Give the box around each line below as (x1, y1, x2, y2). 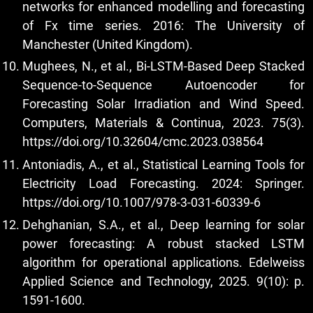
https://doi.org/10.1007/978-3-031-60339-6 (22, 194, 261, 210)
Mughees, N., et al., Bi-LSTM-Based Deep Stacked (22, 59, 305, 74)
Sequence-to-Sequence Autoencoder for (22, 78, 305, 93)
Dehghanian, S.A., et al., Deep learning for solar (22, 217, 305, 233)
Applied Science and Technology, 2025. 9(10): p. (22, 274, 305, 289)
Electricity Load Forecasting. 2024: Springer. (22, 175, 305, 191)
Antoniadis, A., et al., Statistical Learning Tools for (22, 156, 305, 172)
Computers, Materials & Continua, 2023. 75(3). (22, 115, 305, 131)
